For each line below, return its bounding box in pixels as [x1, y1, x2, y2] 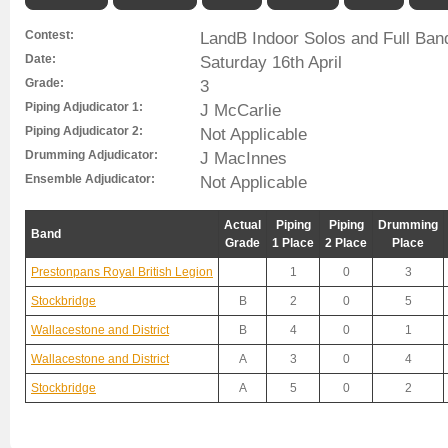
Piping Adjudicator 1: [25, 100, 143, 114]
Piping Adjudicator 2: [25, 124, 143, 138]
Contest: [25, 28, 74, 42]
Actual [224, 218, 261, 232]
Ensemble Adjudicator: [25, 172, 155, 186]
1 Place [272, 236, 314, 250]
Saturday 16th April [200, 52, 342, 72]
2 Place [325, 236, 367, 250]
